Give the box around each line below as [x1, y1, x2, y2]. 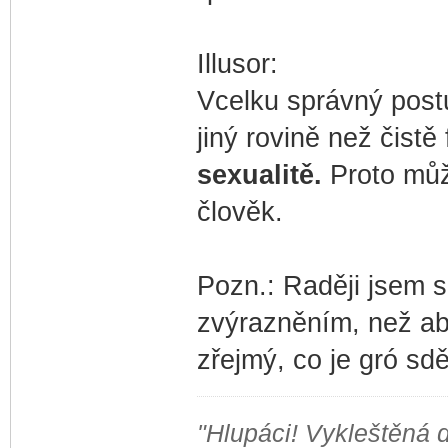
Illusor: [196, 48, 278, 79]
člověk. [196, 196, 283, 227]
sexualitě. [196, 159, 322, 190]
